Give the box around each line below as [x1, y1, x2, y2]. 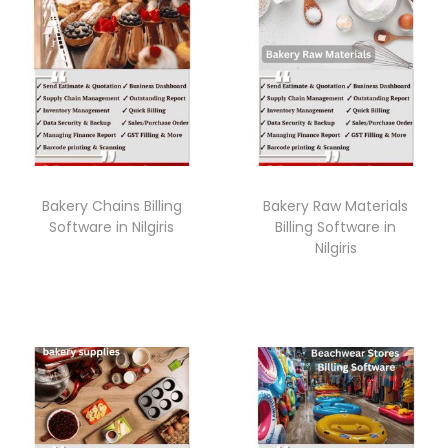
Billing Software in [275, 216, 397, 237]
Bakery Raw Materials [263, 195, 409, 216]
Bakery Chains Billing [41, 195, 182, 216]
